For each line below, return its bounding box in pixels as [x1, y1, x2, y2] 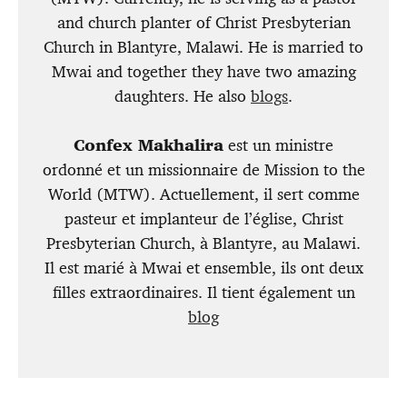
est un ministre [223, 134, 333, 157]
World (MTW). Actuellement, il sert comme [47, 184, 360, 206]
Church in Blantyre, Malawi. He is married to [44, 36, 363, 59]
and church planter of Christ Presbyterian [56, 12, 351, 35]
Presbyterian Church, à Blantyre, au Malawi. [46, 233, 361, 255]
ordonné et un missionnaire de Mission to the [42, 159, 365, 182]
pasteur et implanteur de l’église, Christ [64, 208, 343, 231]
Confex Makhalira [74, 134, 223, 157]
